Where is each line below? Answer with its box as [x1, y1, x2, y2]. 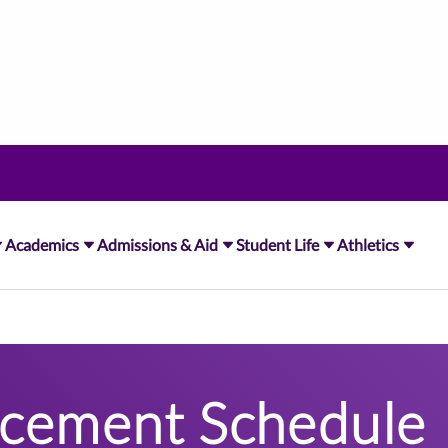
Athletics [336, 235, 399, 254]
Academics [4, 235, 79, 254]
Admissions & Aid [96, 235, 218, 254]
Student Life [235, 235, 319, 254]
